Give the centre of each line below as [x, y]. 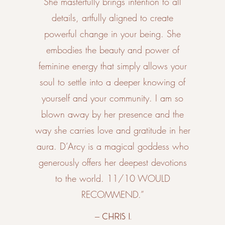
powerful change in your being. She [113, 34]
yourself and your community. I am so [113, 98]
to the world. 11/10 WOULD [113, 178]
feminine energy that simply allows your [113, 66]
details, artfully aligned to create [113, 18]
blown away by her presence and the [113, 114]
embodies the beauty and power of [113, 50]
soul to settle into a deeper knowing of [113, 82]
